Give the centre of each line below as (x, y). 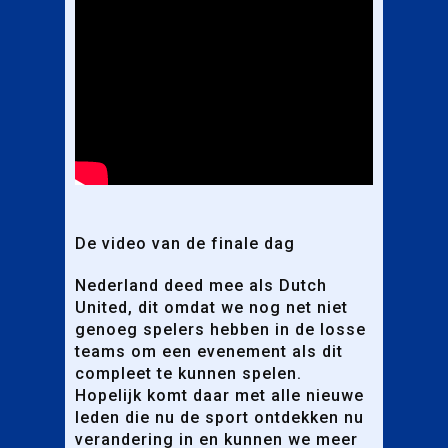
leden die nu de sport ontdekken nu (219, 417)
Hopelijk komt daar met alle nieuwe (219, 395)
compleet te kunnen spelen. (188, 373)
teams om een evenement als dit (209, 351)
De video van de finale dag (185, 243)
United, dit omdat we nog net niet (211, 307)
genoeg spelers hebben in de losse (220, 329)
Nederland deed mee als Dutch (201, 285)
